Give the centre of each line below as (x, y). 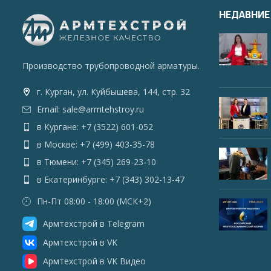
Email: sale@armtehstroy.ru (90, 109)
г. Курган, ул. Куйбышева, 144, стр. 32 (113, 91)
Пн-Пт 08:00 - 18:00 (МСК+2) (94, 201)
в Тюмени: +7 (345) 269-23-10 (96, 162)
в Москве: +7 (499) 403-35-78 (96, 144)
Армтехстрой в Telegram (94, 223)
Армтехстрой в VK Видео (94, 261)
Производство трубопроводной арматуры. (111, 65)
